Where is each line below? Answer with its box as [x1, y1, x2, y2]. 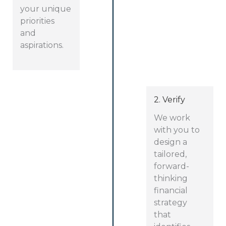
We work [154, 113, 191, 123]
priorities [20, 16, 54, 26]
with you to [154, 125, 200, 135]
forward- [154, 161, 190, 172]
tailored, [154, 149, 187, 159]
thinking [154, 174, 188, 184]
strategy [154, 198, 188, 208]
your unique [20, 4, 71, 14]
